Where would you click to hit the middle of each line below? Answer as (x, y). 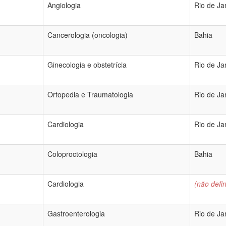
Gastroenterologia (76, 213)
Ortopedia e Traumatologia (90, 94)
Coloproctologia (72, 154)
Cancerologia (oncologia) (88, 35)
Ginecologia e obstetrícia (87, 65)
